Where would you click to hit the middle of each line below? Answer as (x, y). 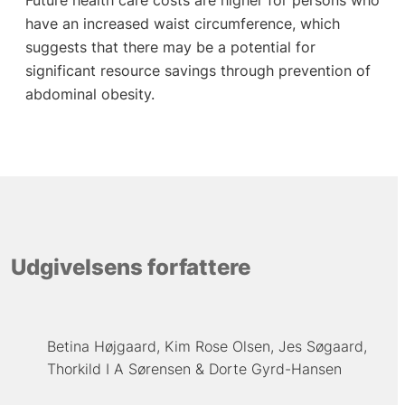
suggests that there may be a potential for (170, 47)
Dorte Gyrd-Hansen (275, 368)
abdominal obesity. (94, 94)
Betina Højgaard (101, 346)
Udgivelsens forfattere (130, 268)
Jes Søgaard (320, 346)
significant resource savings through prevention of (198, 70)
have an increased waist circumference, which (182, 23)
